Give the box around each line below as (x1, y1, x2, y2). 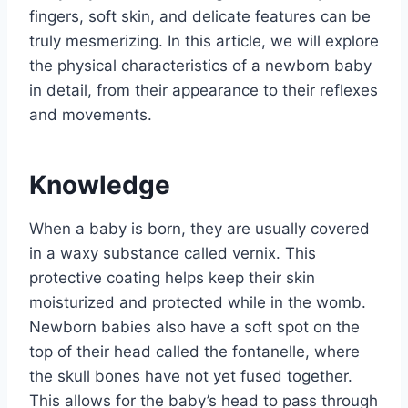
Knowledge (29, 168, 170, 200)
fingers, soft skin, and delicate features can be (29, 6, 371, 25)
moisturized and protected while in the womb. (29, 292, 366, 311)
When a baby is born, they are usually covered (29, 219, 370, 238)
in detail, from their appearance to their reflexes (29, 80, 378, 99)
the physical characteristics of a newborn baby (29, 56, 372, 75)
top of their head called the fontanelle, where (29, 342, 360, 361)
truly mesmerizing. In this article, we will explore (29, 31, 379, 50)
